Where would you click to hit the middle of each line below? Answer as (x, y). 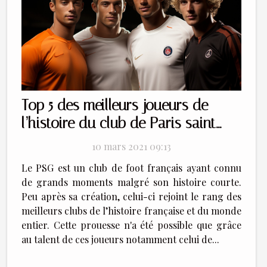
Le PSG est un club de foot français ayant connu (131, 167)
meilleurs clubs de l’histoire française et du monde (131, 210)
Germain (47, 141)
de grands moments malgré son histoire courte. (131, 182)
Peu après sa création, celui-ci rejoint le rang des (131, 196)
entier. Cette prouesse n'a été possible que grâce (131, 225)
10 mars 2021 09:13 (131, 146)
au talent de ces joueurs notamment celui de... (120, 239)
